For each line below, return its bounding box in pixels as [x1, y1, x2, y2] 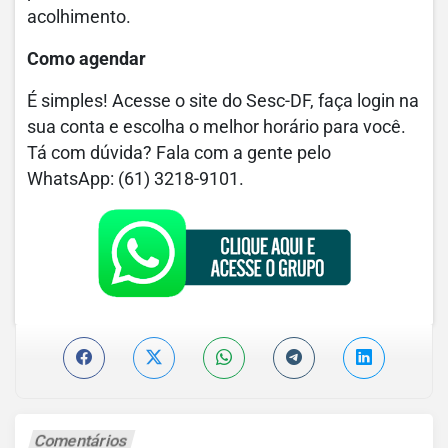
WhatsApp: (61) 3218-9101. [27, 168, 244, 189]
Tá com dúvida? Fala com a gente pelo [27, 142, 331, 163]
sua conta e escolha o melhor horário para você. [27, 116, 406, 137]
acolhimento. [27, 6, 131, 27]
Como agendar [27, 48, 146, 69]
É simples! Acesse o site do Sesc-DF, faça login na [27, 90, 419, 111]
